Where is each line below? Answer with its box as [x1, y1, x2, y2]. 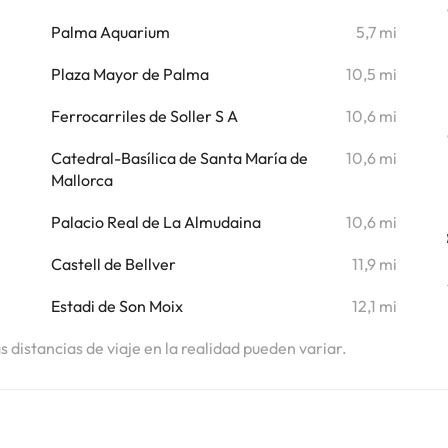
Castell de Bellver [50, 254, 176, 274]
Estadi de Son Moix [50, 296, 183, 316]
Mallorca [50, 170, 113, 190]
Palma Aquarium [50, 22, 170, 42]
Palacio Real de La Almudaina [50, 212, 261, 232]
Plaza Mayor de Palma [50, 64, 209, 84]
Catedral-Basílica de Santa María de [50, 148, 308, 168]
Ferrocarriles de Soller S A [50, 106, 238, 126]
